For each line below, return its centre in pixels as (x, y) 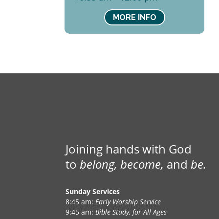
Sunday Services (93, 191)
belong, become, (122, 164)
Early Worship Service (128, 201)
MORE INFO (134, 18)
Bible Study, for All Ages (131, 212)
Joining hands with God (129, 149)
